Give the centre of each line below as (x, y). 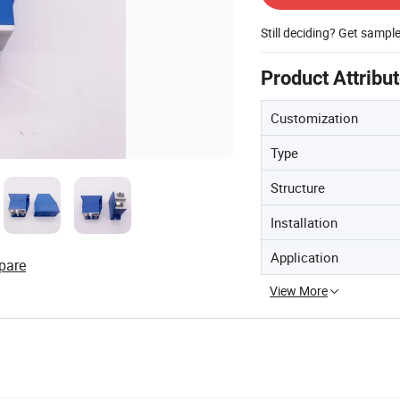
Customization (314, 118)
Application (304, 257)
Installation (304, 222)
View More (299, 291)
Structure (298, 187)
